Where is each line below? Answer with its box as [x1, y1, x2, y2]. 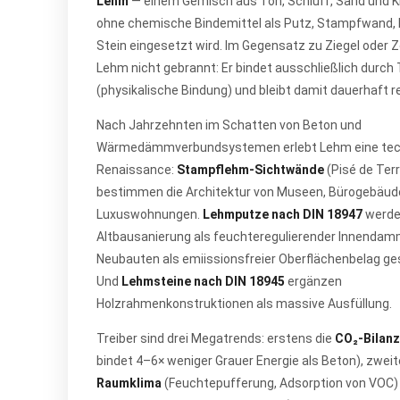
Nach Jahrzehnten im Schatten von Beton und [96, 118, 362, 132]
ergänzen [285, 274, 342, 288]
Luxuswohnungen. [96, 207, 203, 221]
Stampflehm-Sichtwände [177, 162, 324, 177]
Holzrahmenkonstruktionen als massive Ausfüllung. [96, 296, 392, 311]
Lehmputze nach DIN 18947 [203, 207, 362, 221]
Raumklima [96, 376, 162, 390]
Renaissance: [96, 162, 177, 177]
